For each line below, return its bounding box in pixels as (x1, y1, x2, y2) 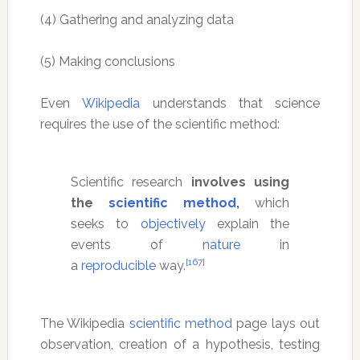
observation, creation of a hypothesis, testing (39, 336, 321, 352)
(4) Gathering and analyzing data (39, 11, 234, 27)
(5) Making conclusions (39, 53, 175, 69)
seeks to (70, 215, 141, 231)
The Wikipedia (39, 315, 129, 331)
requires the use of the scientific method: (39, 116, 280, 132)
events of (70, 236, 203, 252)
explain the (205, 215, 290, 231)
